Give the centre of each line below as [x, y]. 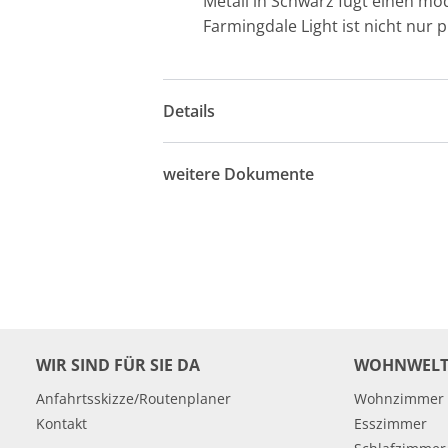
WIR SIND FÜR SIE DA [118, 365]
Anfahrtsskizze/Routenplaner [133, 398]
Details [189, 110]
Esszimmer [390, 423]
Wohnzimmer [399, 398]
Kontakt [61, 423]
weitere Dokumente [239, 173]
